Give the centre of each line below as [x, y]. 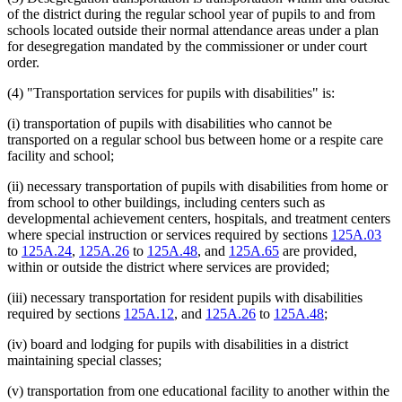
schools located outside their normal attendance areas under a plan [193, 31]
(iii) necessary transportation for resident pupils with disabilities [185, 298]
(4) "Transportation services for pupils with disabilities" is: [171, 93]
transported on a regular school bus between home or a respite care [195, 140]
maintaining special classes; [84, 361]
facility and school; [61, 156]
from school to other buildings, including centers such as [166, 203]
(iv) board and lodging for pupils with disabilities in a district [178, 345]
